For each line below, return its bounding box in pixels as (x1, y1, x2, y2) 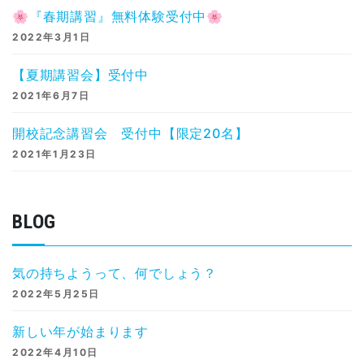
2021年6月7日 (12, 89, 90, 102)
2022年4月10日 (12, 345, 98, 358)
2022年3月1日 (12, 30, 91, 43)
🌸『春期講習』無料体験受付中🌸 (12, 7, 223, 24)
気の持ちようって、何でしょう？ (12, 264, 217, 281)
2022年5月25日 (12, 287, 100, 300)
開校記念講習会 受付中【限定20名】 (12, 124, 249, 141)
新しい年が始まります (12, 323, 149, 340)
